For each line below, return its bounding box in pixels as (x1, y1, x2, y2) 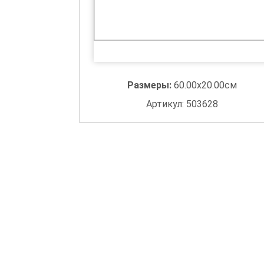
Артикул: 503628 (146, 98, 218, 110)
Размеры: (127, 80, 174, 91)
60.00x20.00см (173, 80, 237, 91)
